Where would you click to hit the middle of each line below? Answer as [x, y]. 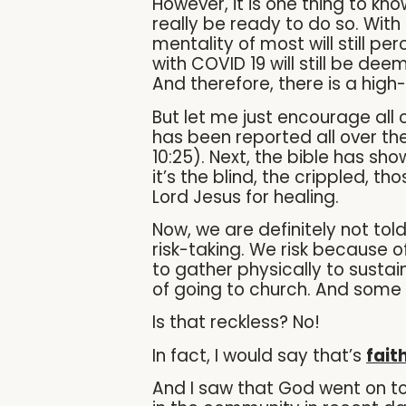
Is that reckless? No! [236, 323]
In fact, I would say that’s [259, 355]
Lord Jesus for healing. [246, 197]
